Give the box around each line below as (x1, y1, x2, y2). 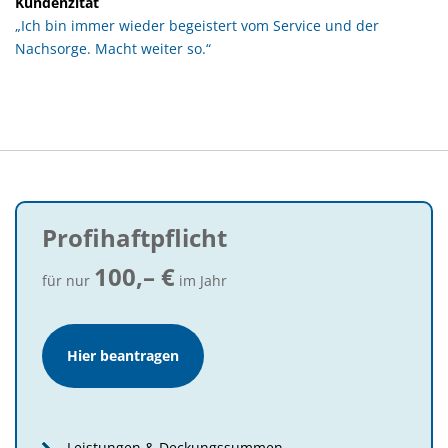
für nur (42, 271, 94, 291)
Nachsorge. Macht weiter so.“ (15, 39, 211, 59)
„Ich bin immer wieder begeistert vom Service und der (15, 16, 379, 36)
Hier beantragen (67, 346, 179, 366)
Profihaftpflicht (42, 221, 227, 255)
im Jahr (175, 271, 227, 291)
